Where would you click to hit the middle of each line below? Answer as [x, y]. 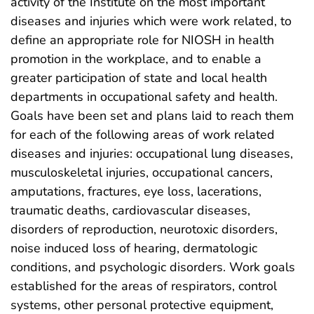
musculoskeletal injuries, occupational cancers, [142, 172]
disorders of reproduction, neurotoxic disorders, [144, 229]
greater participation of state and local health [139, 77]
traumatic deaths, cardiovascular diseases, [130, 210]
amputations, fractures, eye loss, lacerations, [136, 191]
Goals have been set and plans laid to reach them [152, 115]
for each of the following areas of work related [143, 134]
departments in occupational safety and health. [144, 96]
